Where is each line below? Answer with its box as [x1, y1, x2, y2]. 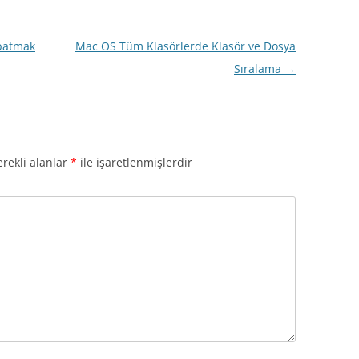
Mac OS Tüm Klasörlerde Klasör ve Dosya [75, 38, 296, 54]
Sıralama [233, 61, 284, 76]
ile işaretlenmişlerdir [77, 155, 192, 170]
